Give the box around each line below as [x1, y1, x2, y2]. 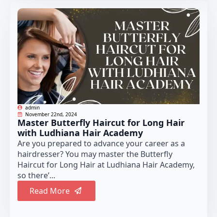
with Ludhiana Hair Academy [17, 126, 143, 139]
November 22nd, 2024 [25, 110, 77, 118]
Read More [30, 185, 70, 196]
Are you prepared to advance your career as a [17, 138, 185, 149]
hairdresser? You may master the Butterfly [17, 148, 172, 159]
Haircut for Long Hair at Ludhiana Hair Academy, [17, 159, 195, 170]
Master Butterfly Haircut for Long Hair [17, 116, 185, 128]
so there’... [17, 170, 55, 181]
